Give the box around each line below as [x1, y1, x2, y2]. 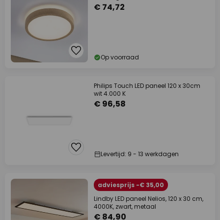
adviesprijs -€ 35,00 [98, 181, 164, 190]
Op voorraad [101, 53, 139, 62]
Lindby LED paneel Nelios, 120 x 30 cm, [94, 194, 203, 203]
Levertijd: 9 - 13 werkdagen [101, 150, 179, 159]
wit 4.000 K [94, 89, 126, 98]
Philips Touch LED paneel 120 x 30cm [94, 82, 200, 90]
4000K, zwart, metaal [94, 202, 156, 211]
